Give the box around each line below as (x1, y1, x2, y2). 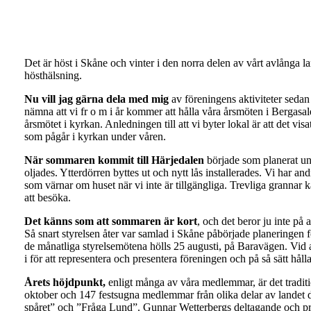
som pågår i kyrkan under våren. (24, 130, 166, 142)
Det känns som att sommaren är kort (24, 215, 197, 227)
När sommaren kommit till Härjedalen (24, 153, 204, 166)
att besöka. (24, 191, 71, 203)
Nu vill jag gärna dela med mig (24, 92, 169, 105)
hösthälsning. (24, 69, 82, 81)
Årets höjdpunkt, (24, 276, 106, 288)
